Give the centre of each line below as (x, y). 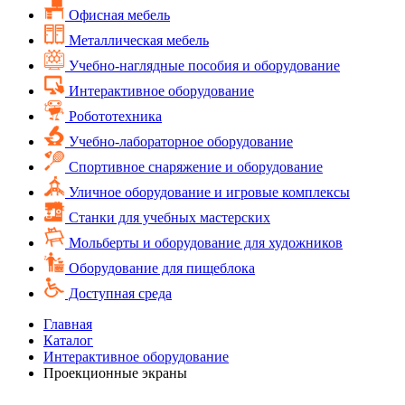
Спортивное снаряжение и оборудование (194, 166)
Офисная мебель (118, 14)
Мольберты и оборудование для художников (204, 242)
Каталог (68, 340)
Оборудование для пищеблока (160, 268)
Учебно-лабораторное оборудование (179, 141)
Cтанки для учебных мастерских (168, 217)
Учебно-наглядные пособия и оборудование (202, 65)
